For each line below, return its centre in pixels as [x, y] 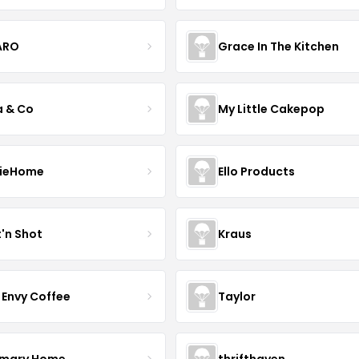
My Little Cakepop [271, 109]
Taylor [236, 296]
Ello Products [256, 171]
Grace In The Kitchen [278, 46]
